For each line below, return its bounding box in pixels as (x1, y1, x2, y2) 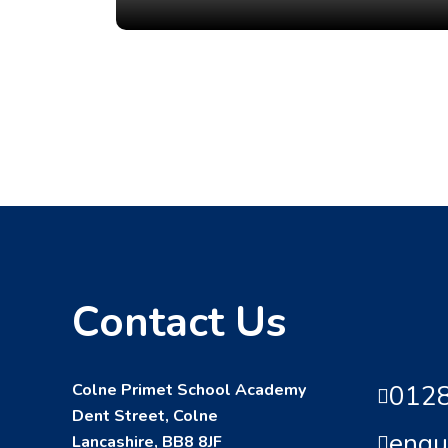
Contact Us (72, 293, 286, 351)
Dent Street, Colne (72, 404, 218, 427)
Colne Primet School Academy (72, 378, 306, 401)
